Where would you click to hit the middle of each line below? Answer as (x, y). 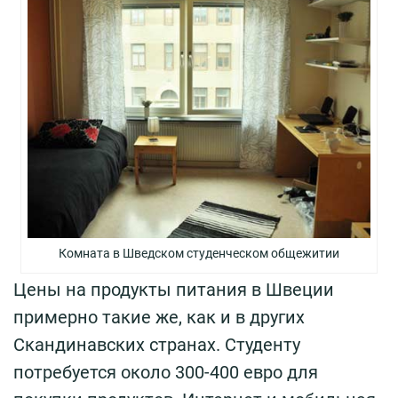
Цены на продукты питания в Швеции (174, 289)
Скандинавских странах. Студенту (157, 344)
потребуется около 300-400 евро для (166, 372)
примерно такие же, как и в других (159, 317)
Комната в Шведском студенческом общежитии (199, 253)
